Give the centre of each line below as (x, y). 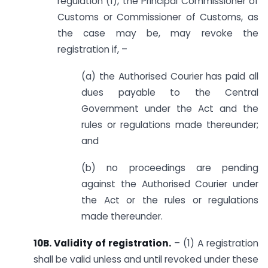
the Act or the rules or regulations (170, 200)
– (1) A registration (216, 243)
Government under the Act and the (170, 109)
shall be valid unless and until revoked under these (146, 259)
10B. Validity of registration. (104, 243)
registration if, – (92, 50)
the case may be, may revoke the (158, 33)
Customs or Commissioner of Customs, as (158, 17)
